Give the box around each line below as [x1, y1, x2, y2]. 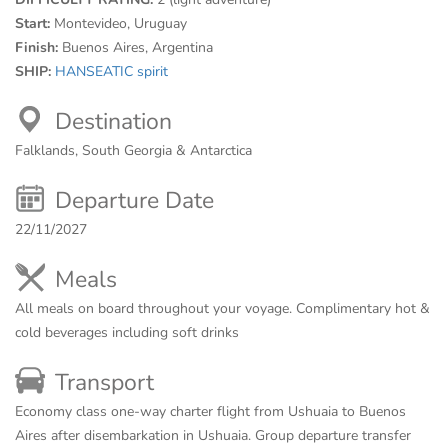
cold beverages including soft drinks [15, 323, 239, 343]
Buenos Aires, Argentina [62, 38, 213, 58]
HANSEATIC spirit [55, 62, 168, 82]
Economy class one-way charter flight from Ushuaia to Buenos [15, 402, 406, 422]
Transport [55, 367, 154, 399]
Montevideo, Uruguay [54, 14, 187, 34]
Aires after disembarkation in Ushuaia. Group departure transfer [15, 426, 411, 446]
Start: [15, 14, 54, 34]
